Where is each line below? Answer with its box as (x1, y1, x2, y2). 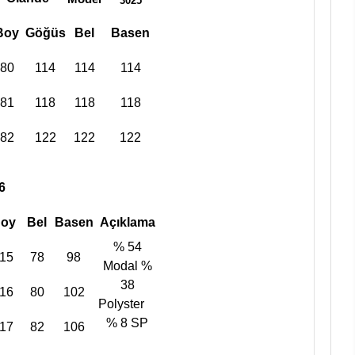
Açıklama (99, 216, 155, 230)
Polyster (97, 297, 157, 311)
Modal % (102, 259, 152, 273)
